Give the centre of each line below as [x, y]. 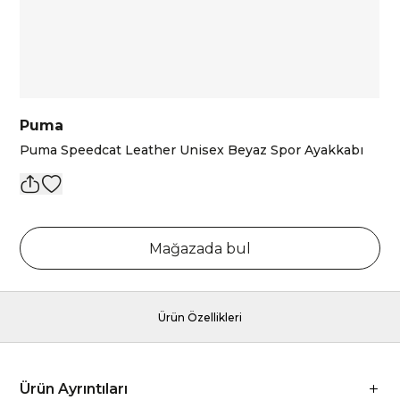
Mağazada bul [200, 249]
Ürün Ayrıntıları [74, 389]
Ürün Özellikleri [200, 317]
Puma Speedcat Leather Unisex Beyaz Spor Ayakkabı [192, 150]
